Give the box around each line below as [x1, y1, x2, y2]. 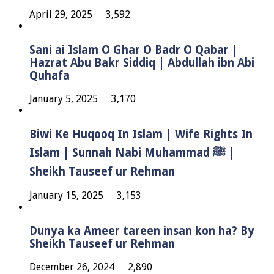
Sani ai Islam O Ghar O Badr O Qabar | [29, 43, 238, 56]
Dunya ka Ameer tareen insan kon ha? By [29, 224, 254, 237]
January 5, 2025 [29, 93, 98, 105]
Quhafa [29, 68, 70, 82]
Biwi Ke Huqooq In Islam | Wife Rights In [29, 128, 253, 141]
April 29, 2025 [29, 9, 92, 20]
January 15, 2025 [29, 189, 103, 201]
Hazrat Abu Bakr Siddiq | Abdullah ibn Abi [29, 56, 254, 69]
